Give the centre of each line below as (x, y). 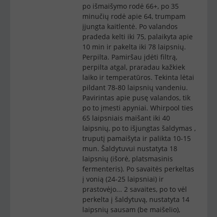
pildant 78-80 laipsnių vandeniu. (135, 87)
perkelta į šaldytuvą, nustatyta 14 (136, 199)
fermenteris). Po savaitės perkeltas (138, 169)
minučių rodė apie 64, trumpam (134, 16)
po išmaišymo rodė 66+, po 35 (130, 6)
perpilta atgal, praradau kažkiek (133, 67)
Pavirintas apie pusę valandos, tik (136, 98)
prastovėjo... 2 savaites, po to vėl (134, 189)
